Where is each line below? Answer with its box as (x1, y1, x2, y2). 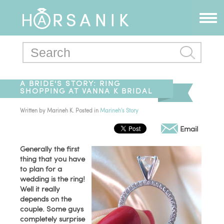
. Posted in (72, 106, 100, 114)
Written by (20, 106, 47, 114)
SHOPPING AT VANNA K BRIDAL (20, 85, 153, 95)
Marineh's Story (100, 106, 139, 114)
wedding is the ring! (20, 173, 85, 183)
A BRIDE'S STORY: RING (20, 78, 121, 88)
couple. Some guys (20, 203, 84, 213)
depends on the (20, 193, 72, 203)
